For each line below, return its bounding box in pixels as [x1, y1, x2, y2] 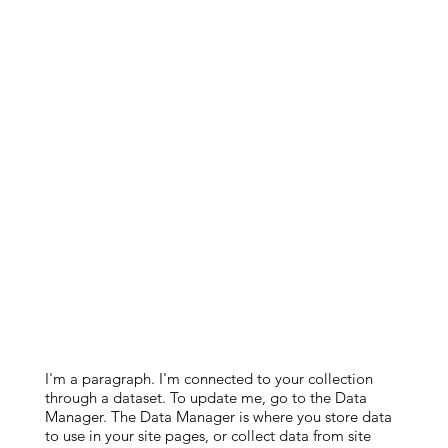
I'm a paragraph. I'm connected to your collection [44, 369, 373, 388]
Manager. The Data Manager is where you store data [44, 407, 392, 426]
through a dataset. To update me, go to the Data [44, 388, 367, 407]
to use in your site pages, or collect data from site [44, 426, 371, 445]
